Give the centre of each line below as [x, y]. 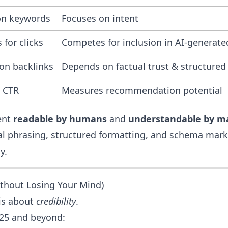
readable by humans [60, 119]
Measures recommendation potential [142, 90]
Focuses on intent [100, 19]
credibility [56, 201]
